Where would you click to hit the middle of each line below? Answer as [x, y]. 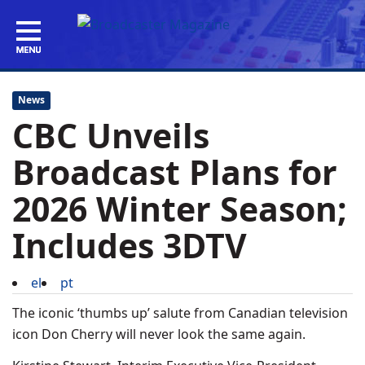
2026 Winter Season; [180, 209]
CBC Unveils [111, 135]
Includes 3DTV [130, 245]
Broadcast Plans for [175, 172]
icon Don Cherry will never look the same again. [159, 334]
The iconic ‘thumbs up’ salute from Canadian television [180, 313]
